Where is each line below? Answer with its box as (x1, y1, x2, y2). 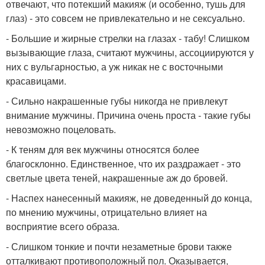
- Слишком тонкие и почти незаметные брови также (6, 240, 232, 254)
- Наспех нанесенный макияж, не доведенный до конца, (6, 191, 252, 205)
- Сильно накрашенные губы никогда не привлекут (6, 94, 228, 108)
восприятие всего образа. (6, 219, 119, 234)
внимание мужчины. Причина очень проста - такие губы (6, 108, 251, 122)
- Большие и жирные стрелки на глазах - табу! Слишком (6, 31, 250, 46)
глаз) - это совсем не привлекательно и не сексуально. (6, 11, 245, 25)
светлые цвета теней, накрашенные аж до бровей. (6, 171, 228, 185)
